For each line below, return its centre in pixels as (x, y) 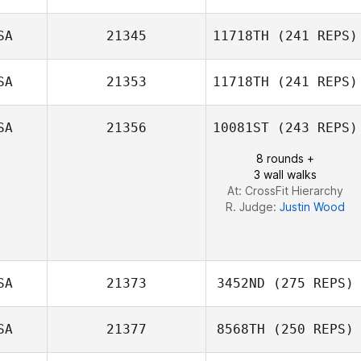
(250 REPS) (309, 329)
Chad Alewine (312, 102)
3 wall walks (285, 174)
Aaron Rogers (312, 164)
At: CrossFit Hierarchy (285, 191)
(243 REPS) (313, 128)
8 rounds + (285, 158)
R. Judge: (253, 207)
